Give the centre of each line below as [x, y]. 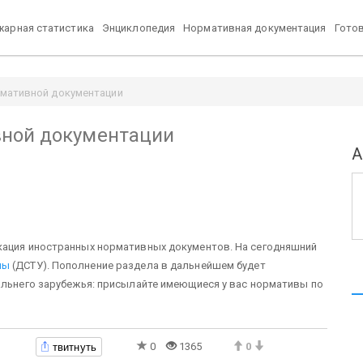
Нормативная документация [255, 28]
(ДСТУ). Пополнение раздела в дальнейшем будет [138, 265]
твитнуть [75, 347]
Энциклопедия [139, 28]
